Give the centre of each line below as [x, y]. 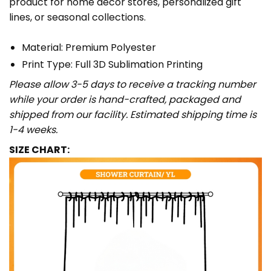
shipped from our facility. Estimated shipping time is [133, 115]
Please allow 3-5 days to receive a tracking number [132, 85]
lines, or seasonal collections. [77, 17]
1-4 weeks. [33, 130]
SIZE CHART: [39, 150]
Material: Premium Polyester [89, 47]
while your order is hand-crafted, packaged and [125, 100]
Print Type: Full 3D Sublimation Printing [112, 65]
